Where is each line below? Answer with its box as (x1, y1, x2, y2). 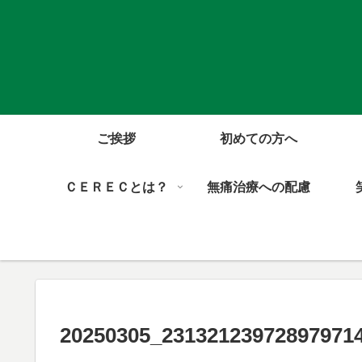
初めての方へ (220, 131, 297, 145)
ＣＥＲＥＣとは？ (65, 179, 168, 194)
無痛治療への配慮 (207, 179, 310, 194)
